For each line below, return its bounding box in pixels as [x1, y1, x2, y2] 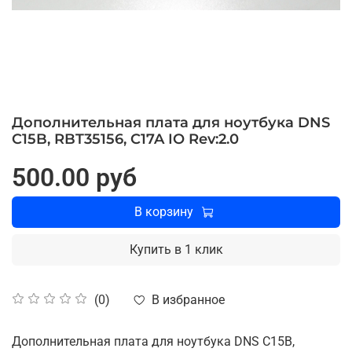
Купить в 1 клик [129, 241, 223, 257]
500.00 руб [12, 162, 137, 192]
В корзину [134, 203, 193, 219]
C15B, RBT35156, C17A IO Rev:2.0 [12, 130, 239, 148]
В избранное [152, 291, 225, 307]
